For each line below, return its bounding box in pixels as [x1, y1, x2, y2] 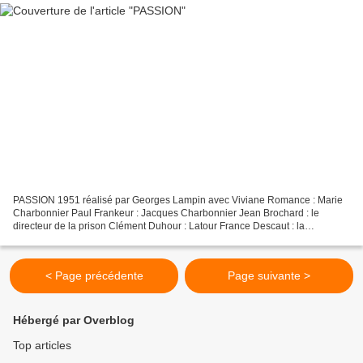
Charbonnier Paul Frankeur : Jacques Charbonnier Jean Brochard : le [13, 207, 319, 220]
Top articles [13, 339, 71, 352]
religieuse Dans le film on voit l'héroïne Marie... [13, 233, 218, 246]
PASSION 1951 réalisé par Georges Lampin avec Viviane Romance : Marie [13, 194, 343, 207]
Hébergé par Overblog [13, 314, 135, 327]
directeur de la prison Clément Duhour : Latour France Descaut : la [13, 220, 305, 233]
